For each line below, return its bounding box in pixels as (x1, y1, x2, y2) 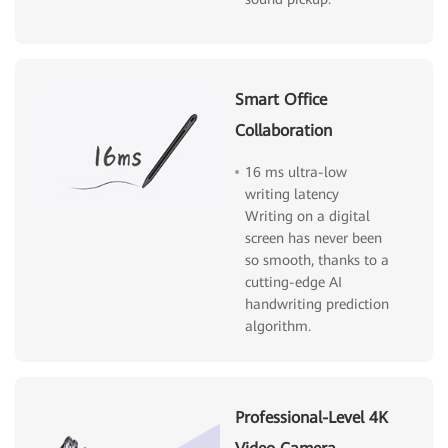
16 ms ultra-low (245, 164, 348, 181)
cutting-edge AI (245, 274, 343, 291)
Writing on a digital (245, 208, 371, 225)
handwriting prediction (245, 296, 390, 313)
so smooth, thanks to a (245, 252, 390, 269)
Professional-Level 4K (235, 408, 389, 428)
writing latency (245, 186, 340, 203)
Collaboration (235, 121, 333, 141)
